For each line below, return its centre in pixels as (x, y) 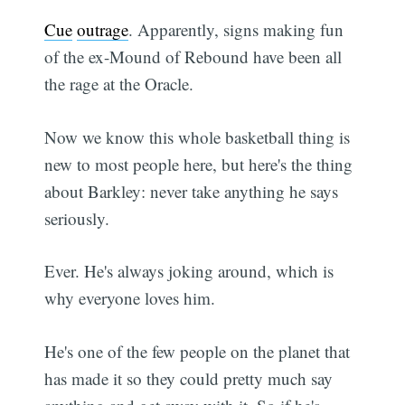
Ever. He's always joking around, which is (189, 271)
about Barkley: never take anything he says (192, 191)
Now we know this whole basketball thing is (198, 137)
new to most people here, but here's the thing (199, 164)
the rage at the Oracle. (119, 84)
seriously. (77, 218)
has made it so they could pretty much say (189, 378)
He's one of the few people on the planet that (198, 351)
